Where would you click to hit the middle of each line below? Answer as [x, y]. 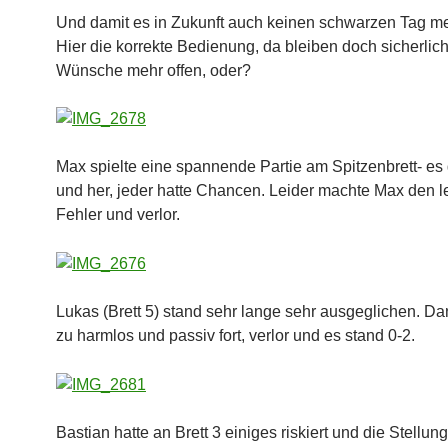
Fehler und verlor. [118, 215]
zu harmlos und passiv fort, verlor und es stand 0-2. [235, 336]
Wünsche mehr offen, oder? [153, 70]
